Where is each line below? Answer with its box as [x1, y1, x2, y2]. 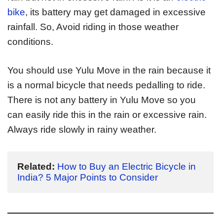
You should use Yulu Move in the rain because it [7, 65, 211, 76]
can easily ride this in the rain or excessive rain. [7, 110, 207, 120]
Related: [17, 161, 55, 172]
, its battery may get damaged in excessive [25, 6, 206, 17]
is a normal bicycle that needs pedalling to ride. [7, 80, 205, 91]
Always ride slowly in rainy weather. [7, 124, 156, 135]
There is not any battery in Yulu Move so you [7, 95, 196, 106]
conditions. [7, 36, 53, 47]
